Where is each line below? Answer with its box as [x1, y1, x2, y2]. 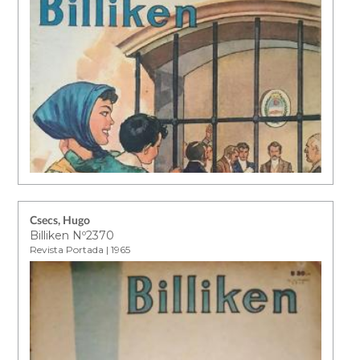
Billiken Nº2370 [30, 227, 115, 243]
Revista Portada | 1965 [30, 243, 131, 256]
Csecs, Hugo [30, 215, 91, 227]
